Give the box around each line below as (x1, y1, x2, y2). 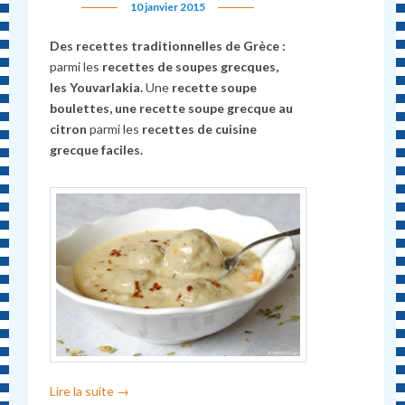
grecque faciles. (50, 142, 144, 158)
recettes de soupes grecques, (99, 59, 279, 75)
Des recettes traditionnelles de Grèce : (50, 38, 287, 54)
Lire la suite (50, 383, 118, 400)
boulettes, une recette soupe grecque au (50, 100, 294, 117)
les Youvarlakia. (50, 80, 146, 96)
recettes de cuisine (139, 121, 258, 137)
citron (50, 121, 90, 137)
